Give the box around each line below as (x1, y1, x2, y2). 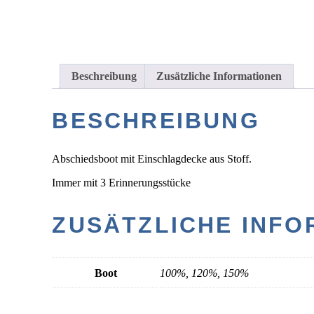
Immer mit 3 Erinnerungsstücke (52, 176, 191, 189)
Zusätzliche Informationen (156, 69, 282, 82)
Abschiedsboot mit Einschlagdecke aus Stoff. (52, 152, 252, 165)
